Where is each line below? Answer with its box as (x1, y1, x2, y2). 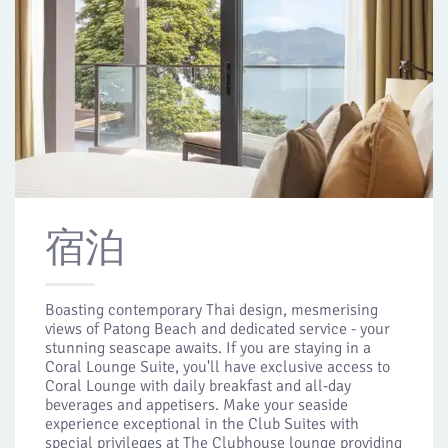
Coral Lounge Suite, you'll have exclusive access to (45, 357, 390, 377)
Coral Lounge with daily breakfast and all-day (45, 376, 351, 396)
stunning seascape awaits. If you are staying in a (45, 338, 371, 358)
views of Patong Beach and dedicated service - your (45, 319, 390, 339)
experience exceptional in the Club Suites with (45, 414, 359, 434)
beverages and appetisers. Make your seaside (45, 395, 348, 415)
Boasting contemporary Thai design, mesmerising (45, 300, 378, 320)
